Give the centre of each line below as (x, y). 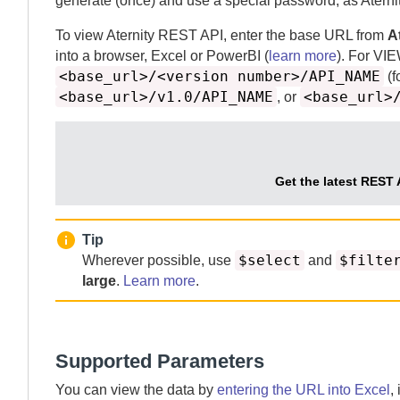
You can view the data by (136, 390)
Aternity (130, 35)
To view (81, 35)
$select (270, 260)
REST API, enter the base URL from (271, 35)
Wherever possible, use (158, 260)
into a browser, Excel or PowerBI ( (162, 56)
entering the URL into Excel (304, 390)
